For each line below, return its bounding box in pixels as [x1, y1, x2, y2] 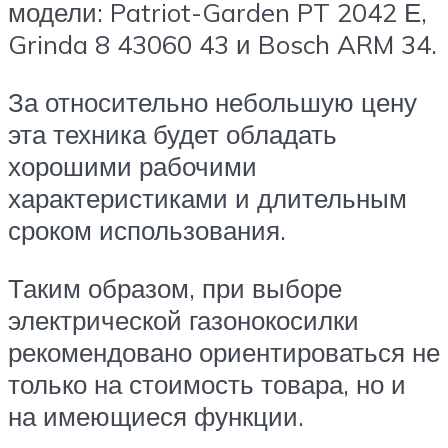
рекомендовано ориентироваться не [8, 335, 440, 368]
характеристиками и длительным [8, 182, 407, 214]
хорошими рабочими [8, 150, 257, 182]
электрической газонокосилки [8, 303, 359, 336]
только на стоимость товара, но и [8, 367, 406, 400]
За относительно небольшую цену [8, 86, 417, 118]
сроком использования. [8, 214, 286, 246]
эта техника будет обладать [8, 118, 337, 150]
